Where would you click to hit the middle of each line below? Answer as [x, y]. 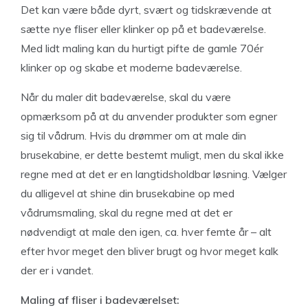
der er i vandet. [57, 270]
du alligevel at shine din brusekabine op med [128, 193]
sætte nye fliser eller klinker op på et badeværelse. [143, 29]
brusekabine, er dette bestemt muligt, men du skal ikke [152, 155]
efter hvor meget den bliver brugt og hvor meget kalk [150, 251]
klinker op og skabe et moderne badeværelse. [131, 67]
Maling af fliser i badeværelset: [100, 300]
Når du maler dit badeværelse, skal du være [126, 97]
